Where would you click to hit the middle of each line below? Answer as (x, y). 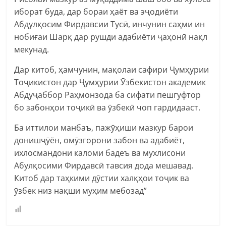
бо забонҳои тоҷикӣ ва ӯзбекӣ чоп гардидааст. (107, 107)
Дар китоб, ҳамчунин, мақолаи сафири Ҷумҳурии (112, 69)
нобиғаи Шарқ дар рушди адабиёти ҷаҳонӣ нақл (111, 37)
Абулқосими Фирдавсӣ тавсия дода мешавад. (104, 165)
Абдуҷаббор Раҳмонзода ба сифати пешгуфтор (108, 95)
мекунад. (32, 49)
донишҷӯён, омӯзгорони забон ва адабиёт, (100, 140)
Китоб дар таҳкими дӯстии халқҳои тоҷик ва (102, 178)
